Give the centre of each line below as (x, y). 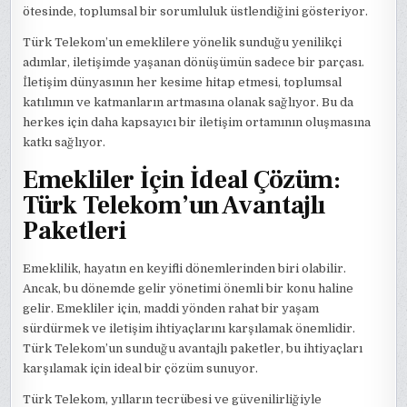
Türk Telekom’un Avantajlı (174, 206)
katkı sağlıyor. (65, 142)
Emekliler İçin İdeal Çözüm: (182, 180)
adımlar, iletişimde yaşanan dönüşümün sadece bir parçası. (194, 62)
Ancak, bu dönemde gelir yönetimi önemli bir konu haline (189, 289)
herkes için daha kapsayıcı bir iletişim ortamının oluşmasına (197, 122)
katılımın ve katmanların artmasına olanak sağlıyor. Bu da (189, 102)
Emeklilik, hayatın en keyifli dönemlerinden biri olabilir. (185, 269)
